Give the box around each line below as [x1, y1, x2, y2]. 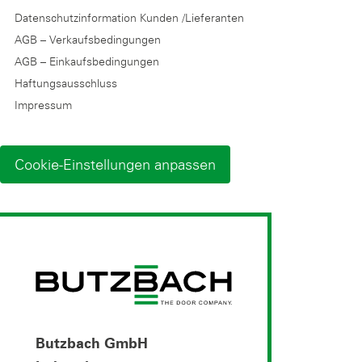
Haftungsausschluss [15, 75, 117, 90]
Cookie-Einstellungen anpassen [15, 154, 216, 173]
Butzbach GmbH [36, 337, 148, 352]
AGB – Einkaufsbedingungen [15, 53, 159, 69]
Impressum [15, 97, 72, 112]
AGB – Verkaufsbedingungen [15, 32, 161, 47]
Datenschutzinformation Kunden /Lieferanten [15, 10, 244, 25]
